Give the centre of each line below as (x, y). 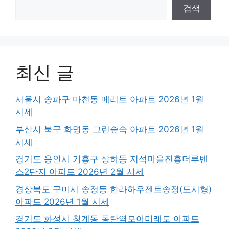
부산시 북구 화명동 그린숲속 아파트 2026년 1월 (110, 129)
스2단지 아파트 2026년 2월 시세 (80, 172)
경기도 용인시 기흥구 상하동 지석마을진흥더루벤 (112, 159)
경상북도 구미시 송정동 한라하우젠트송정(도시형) (113, 189)
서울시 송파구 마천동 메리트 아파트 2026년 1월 (110, 99)
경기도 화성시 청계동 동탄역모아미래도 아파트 (107, 219)
